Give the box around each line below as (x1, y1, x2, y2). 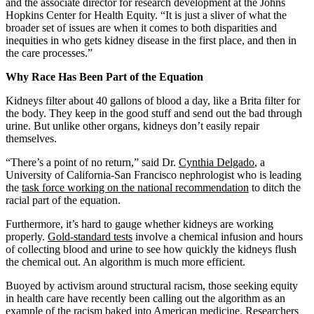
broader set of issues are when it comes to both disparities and (6, 21, 277, 34)
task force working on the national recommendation (22, 181, 249, 193)
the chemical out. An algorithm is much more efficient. (6, 255, 245, 268)
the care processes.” (6, 46, 93, 59)
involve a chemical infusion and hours (132, 230, 303, 243)
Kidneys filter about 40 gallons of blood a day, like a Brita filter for (6, 94, 300, 107)
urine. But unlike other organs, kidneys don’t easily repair (6, 119, 259, 132)
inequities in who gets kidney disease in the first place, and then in (6, 34, 296, 46)
